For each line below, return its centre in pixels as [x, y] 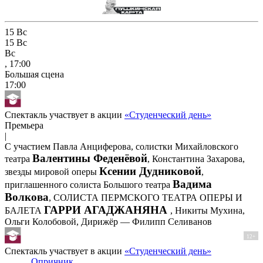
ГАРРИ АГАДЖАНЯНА [107, 210]
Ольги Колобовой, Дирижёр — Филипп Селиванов [108, 221]
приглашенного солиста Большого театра [89, 184]
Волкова [27, 197]
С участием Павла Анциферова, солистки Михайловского [122, 146]
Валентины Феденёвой [90, 158]
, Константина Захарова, [196, 159]
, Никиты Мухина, [208, 210]
